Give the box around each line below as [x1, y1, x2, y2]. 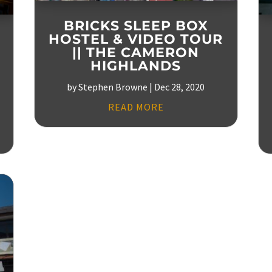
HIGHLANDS [90, 57, 182, 74]
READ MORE [107, 100, 164, 113]
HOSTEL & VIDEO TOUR [49, 30, 223, 47]
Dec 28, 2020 [154, 80, 205, 93]
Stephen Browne [78, 80, 148, 93]
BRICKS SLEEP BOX [63, 17, 208, 34]
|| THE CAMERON [72, 44, 200, 61]
